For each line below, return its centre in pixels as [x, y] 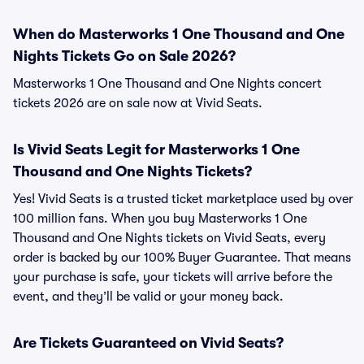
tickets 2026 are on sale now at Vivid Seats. [138, 103]
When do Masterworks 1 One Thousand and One [179, 34]
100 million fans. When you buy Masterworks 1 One [160, 219]
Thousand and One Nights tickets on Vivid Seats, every [169, 238]
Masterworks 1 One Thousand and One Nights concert [167, 84]
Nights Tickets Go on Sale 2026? [124, 56]
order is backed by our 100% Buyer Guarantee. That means [182, 258]
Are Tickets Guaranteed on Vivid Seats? [148, 343]
